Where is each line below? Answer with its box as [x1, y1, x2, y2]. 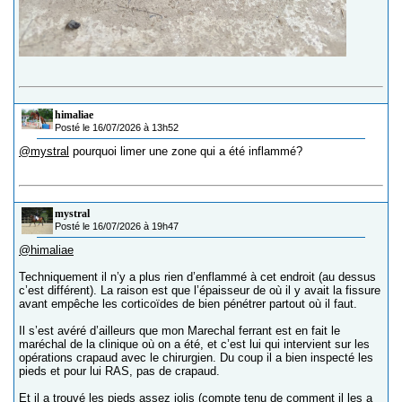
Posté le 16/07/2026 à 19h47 [55, 221, 179, 232]
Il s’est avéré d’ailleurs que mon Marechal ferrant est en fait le [19, 324, 340, 338]
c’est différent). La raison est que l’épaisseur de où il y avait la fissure [19, 284, 380, 298]
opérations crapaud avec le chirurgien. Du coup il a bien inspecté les [19, 351, 373, 365]
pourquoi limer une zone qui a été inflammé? [69, 144, 302, 159]
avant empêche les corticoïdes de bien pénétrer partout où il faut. [19, 297, 357, 311]
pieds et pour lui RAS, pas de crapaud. [19, 364, 220, 379]
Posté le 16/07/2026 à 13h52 [55, 122, 179, 134]
